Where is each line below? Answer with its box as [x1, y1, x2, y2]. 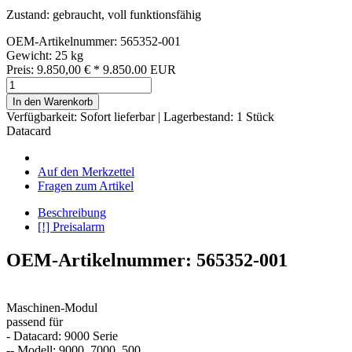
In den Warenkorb [13, 95, 93, 108]
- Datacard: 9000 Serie [6, 328, 118, 343]
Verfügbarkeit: [6, 109, 80, 123]
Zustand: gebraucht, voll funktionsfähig [6, 7, 201, 21]
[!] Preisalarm [38, 219, 104, 233]
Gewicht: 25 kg [6, 48, 83, 62]
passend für [6, 314, 63, 328]
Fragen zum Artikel [38, 178, 134, 192]
